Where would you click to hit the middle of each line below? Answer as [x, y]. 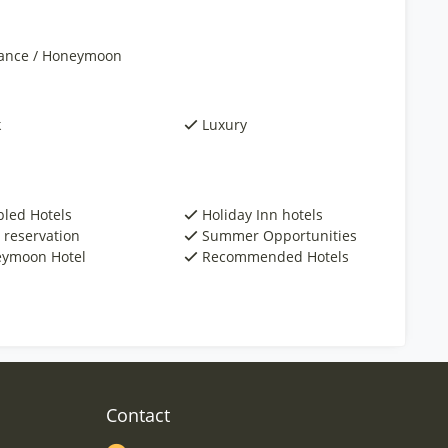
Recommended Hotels [276, 256]
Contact [138, 415]
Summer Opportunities [280, 235]
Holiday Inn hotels [263, 214]
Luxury [225, 124]
